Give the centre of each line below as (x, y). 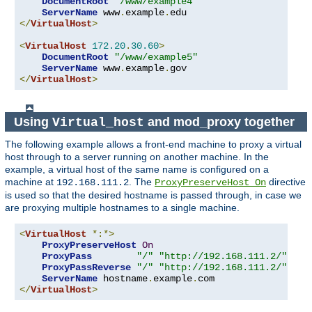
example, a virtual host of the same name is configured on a (137, 170)
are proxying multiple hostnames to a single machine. (122, 208)
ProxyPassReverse (86, 268)
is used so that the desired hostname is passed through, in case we (153, 195)
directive (286, 182)
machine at (31, 182)
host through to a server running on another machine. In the (137, 157)
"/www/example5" (156, 57)
